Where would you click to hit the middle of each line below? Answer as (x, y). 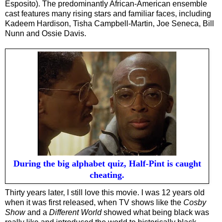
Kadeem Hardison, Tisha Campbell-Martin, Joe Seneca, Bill (110, 24)
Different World (75, 212)
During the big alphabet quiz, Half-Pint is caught (107, 164)
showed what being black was (155, 212)
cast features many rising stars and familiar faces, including (108, 14)
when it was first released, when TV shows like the (94, 202)
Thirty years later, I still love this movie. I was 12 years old (105, 192)
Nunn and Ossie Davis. (46, 34)
